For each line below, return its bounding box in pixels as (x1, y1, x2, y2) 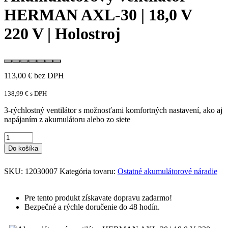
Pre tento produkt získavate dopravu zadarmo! (24, 193, 172, 203)
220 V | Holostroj (4, 24, 121, 43)
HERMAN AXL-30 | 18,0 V (4, 5, 192, 24)
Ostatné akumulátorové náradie (118, 167, 217, 176)
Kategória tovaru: (60, 167, 118, 176)
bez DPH (32, 71, 64, 80)
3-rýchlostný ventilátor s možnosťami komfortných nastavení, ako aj (4, 106, 222, 115)
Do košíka (8, 145, 38, 153)
